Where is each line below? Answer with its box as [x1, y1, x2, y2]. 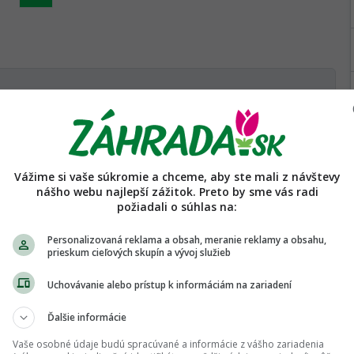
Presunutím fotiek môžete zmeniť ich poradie [139, 168, 336, 182]
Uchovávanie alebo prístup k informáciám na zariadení [47, 277, 292, 292]
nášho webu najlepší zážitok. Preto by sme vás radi [36, 184, 318, 199]
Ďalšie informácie [47, 311, 126, 324]
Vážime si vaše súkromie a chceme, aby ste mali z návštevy [13, 169, 341, 184]
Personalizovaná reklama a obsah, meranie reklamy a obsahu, [47, 233, 326, 247]
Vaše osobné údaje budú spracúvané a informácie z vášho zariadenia [13, 337, 324, 351]
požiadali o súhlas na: [117, 199, 237, 214]
